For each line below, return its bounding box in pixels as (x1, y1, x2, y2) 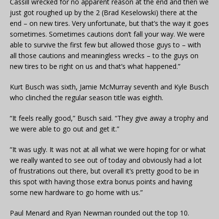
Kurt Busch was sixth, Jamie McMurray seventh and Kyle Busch (10, 82, 209, 92)
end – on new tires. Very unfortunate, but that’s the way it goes (10, 19, 209, 28)
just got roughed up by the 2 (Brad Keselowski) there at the (10, 8, 197, 18)
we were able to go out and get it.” (10, 124, 119, 134)
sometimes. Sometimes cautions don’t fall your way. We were (10, 29, 205, 39)
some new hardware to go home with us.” (10, 188, 143, 197)
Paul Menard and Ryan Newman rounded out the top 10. (10, 208, 189, 218)
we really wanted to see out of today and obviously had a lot (10, 155, 202, 165)
